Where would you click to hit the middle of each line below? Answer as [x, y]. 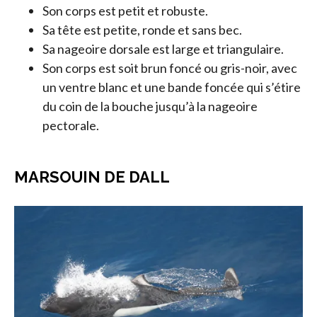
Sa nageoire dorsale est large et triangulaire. [163, 49]
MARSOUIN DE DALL [92, 177]
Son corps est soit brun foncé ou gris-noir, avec [170, 68]
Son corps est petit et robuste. [125, 11]
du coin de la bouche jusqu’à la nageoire [150, 106]
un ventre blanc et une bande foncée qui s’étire [172, 87]
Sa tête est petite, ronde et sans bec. [142, 30]
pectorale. [71, 125]
